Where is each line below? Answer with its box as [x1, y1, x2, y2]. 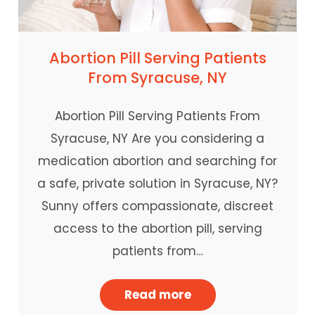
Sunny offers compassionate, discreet [41, 197, 274, 214]
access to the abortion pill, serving [53, 219, 262, 237]
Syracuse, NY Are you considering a [51, 129, 264, 147]
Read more [124, 285, 191, 303]
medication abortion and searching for [38, 152, 277, 169]
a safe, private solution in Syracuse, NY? [37, 174, 278, 192]
